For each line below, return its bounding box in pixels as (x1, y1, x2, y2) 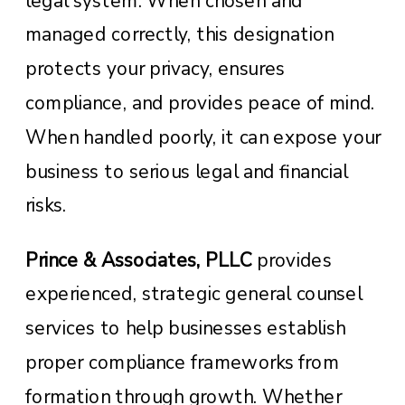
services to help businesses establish (25, 315, 346, 341)
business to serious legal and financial (25, 158, 348, 184)
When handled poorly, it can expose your (25, 124, 381, 150)
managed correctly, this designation (25, 22, 334, 48)
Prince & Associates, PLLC (25, 247, 252, 273)
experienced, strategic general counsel (25, 281, 363, 307)
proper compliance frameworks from (25, 349, 340, 375)
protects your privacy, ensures (25, 55, 285, 81)
